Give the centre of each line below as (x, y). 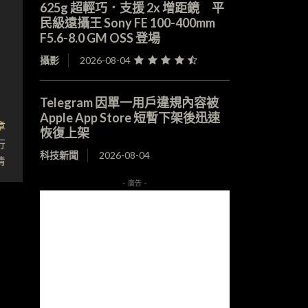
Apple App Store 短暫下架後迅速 (130, 118)
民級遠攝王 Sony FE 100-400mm (127, 23)
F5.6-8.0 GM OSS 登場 (100, 38)
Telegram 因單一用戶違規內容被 (129, 103)
